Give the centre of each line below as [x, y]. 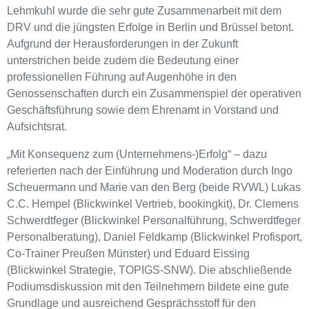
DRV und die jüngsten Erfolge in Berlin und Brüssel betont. [150, 27]
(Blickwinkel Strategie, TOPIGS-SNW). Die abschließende [149, 270]
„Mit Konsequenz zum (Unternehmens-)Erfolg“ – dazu [137, 154]
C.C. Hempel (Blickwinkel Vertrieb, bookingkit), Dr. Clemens [153, 203]
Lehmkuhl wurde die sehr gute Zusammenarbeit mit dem [144, 10]
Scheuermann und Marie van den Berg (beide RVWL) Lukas [154, 187]
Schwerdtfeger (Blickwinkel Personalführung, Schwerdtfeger [154, 220]
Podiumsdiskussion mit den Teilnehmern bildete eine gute [148, 286]
